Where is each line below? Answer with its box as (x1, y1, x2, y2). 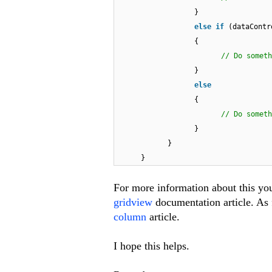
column (114, 211, 146, 223)
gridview (114, 196, 152, 209)
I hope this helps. (114, 240, 189, 253)
